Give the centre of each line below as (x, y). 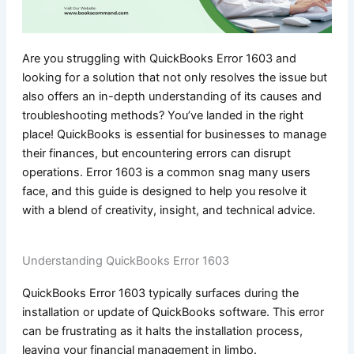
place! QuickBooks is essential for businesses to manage (174, 134)
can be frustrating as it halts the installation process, (162, 331)
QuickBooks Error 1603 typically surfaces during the (160, 294)
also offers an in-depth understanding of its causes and (171, 96)
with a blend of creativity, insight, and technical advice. (168, 210)
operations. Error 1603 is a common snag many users (166, 172)
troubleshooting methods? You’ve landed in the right (162, 115)
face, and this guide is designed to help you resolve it (164, 191)
